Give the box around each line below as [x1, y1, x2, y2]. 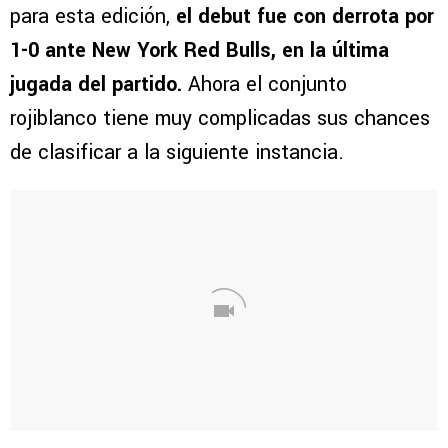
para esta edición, [10, 2, 176, 32]
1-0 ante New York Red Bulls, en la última [10, 36, 389, 66]
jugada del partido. [10, 70, 182, 100]
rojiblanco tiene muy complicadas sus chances [10, 104, 430, 134]
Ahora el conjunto [182, 70, 347, 100]
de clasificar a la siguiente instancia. [10, 138, 344, 168]
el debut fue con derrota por [176, 2, 434, 32]
